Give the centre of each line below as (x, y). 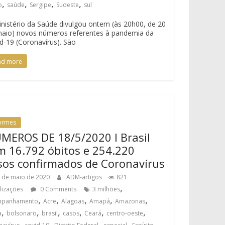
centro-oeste (125, 213)
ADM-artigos (85, 177)
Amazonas (130, 201)
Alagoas (73, 201)
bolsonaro (22, 213)
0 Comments (58, 189)
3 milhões (106, 189)
